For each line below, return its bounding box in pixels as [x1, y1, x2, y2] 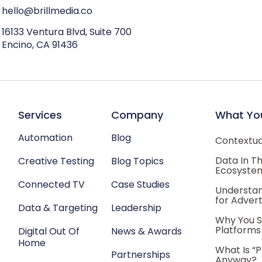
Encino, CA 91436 [2, 38, 78, 51]
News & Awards [111, 225, 182, 238]
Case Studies [111, 178, 170, 191]
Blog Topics [111, 154, 164, 168]
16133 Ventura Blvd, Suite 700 [2, 25, 132, 39]
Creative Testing [18, 154, 94, 168]
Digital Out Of [18, 225, 80, 238]
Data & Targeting [18, 201, 98, 215]
